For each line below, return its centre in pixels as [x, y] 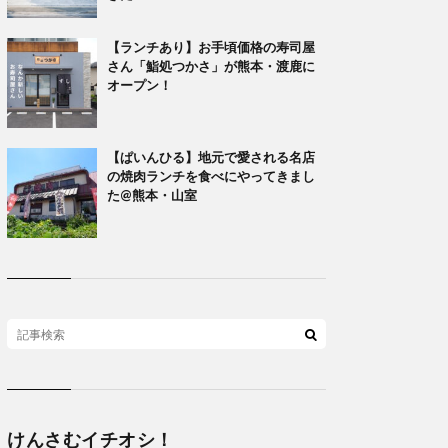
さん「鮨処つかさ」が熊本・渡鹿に [211, 66]
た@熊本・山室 [152, 195]
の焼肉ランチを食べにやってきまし [211, 176]
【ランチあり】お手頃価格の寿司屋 [211, 47]
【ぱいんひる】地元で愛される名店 [211, 157]
